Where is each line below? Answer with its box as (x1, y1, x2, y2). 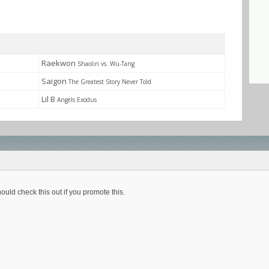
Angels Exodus (57, 95, 97, 104)
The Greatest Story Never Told (68, 77, 151, 86)
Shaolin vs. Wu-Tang (77, 59, 134, 68)
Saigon (41, 76, 68, 86)
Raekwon (41, 58, 77, 68)
